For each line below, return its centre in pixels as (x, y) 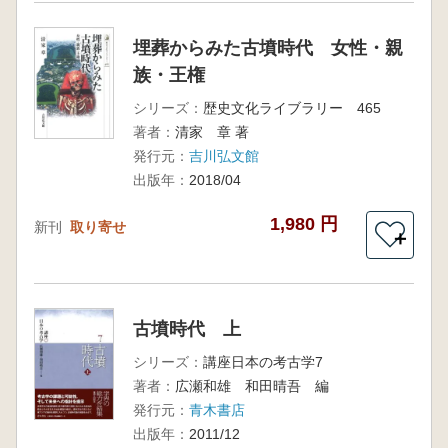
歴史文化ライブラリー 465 (291, 108)
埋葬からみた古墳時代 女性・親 (267, 48)
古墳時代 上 (186, 329)
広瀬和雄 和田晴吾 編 (251, 386)
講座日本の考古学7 (262, 362)
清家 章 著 (211, 132)
